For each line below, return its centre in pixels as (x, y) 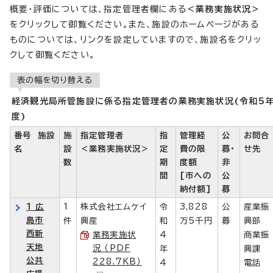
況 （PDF (112, 248)
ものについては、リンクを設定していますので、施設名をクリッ (136, 39)
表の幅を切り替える (55, 80)
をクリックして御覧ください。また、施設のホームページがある (134, 24)
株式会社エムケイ (114, 206)
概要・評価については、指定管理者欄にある (98, 9)
